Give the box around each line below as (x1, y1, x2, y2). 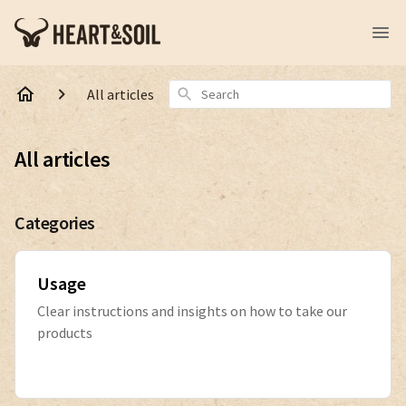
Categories (14, 211, 95, 234)
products (37, 324, 92, 342)
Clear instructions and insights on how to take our (37, 302, 347, 320)
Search (175, 84, 214, 100)
